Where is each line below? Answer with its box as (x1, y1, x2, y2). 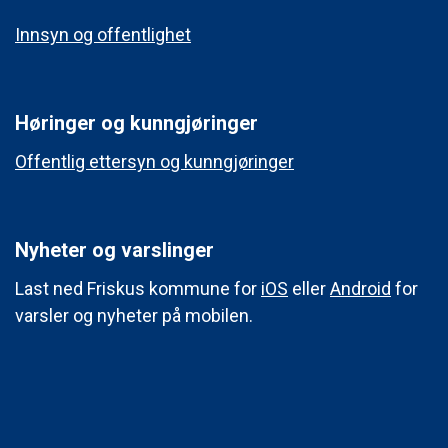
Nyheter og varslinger (15, 237, 214, 262)
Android (330, 277, 391, 299)
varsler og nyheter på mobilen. (15, 304, 253, 326)
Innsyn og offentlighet (15, 23, 191, 45)
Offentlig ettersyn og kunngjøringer (15, 150, 294, 172)
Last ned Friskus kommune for (15, 277, 261, 299)
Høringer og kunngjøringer (15, 110, 258, 135)
